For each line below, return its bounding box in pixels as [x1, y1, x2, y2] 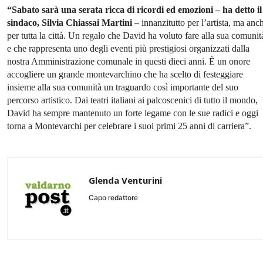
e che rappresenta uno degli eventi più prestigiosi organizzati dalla [7, 43, 249, 54]
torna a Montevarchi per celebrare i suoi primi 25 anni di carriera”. [7, 121, 251, 131]
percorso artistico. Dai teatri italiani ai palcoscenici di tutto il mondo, [7, 95, 258, 106]
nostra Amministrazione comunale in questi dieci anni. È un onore [7, 56, 250, 67]
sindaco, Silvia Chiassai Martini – [7, 18, 139, 28]
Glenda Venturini [89, 174, 162, 187]
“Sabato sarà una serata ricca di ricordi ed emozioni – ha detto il [7, 5, 262, 15]
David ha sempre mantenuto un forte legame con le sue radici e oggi [7, 108, 258, 119]
